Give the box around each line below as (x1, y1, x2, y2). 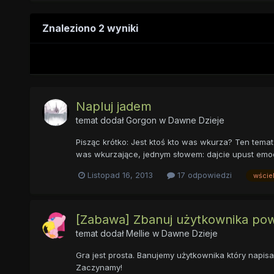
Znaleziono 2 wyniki (42, 22, 138, 35)
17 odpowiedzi (174, 170, 232, 180)
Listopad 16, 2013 (87, 170, 153, 180)
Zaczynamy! (75, 262, 122, 272)
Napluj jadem (75, 99, 152, 114)
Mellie (125, 228, 150, 239)
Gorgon (125, 115, 157, 126)
